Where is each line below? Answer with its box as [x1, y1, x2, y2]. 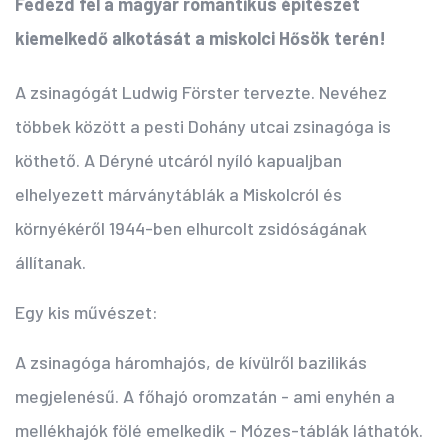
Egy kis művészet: [15, 301, 158, 324]
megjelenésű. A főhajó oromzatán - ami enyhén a [15, 385, 395, 408]
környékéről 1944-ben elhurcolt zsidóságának [15, 217, 367, 240]
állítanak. [15, 251, 86, 274]
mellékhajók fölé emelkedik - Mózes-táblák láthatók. [15, 419, 423, 442]
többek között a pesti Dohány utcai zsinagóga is [15, 115, 391, 138]
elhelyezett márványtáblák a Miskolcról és [15, 183, 342, 206]
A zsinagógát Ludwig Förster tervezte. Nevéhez [15, 81, 387, 104]
